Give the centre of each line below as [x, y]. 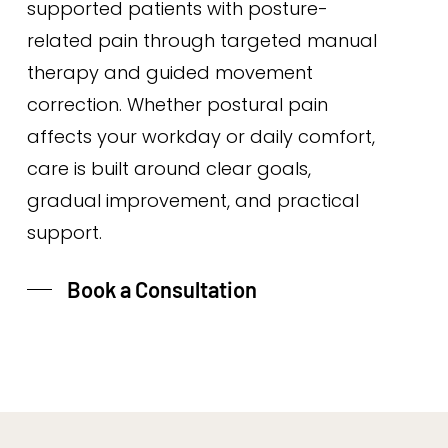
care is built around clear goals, [168, 168]
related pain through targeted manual [201, 40]
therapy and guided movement [169, 72]
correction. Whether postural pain [177, 104]
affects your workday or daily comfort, [200, 136]
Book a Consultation [161, 288]
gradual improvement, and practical [192, 200]
